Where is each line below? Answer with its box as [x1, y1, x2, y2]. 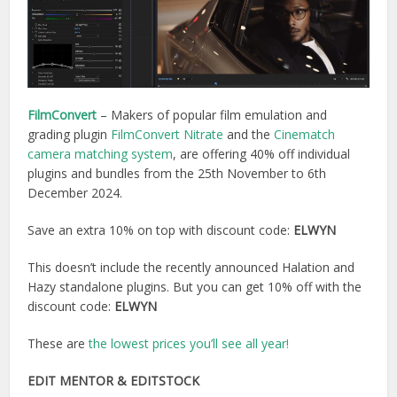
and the [223, 125, 271, 143]
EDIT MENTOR [27, 371, 114, 389]
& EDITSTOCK [117, 371, 200, 389]
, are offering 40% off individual [173, 144, 351, 162]
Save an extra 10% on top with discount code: [27, 221, 294, 238]
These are [27, 334, 90, 352]
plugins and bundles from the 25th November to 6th [27, 164, 327, 182]
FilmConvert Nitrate [111, 125, 224, 143]
